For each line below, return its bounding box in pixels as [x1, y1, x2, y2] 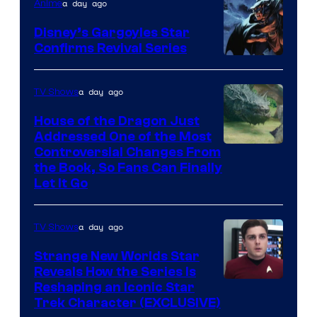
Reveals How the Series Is [34, 263, 196, 279]
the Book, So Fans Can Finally [34, 159, 222, 175]
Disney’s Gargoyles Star [34, 24, 190, 40]
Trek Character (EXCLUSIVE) [34, 294, 221, 311]
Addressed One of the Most [34, 128, 212, 144]
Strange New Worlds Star [34, 248, 200, 264]
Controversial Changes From [34, 144, 221, 160]
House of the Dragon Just [34, 113, 200, 129]
